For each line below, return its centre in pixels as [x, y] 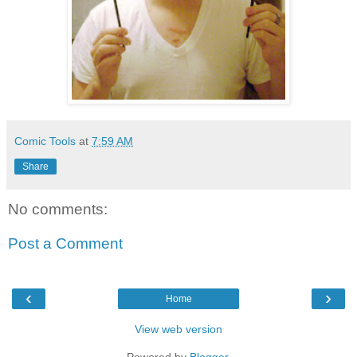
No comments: [58, 209]
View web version [178, 329]
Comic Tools [45, 141]
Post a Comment [65, 244]
